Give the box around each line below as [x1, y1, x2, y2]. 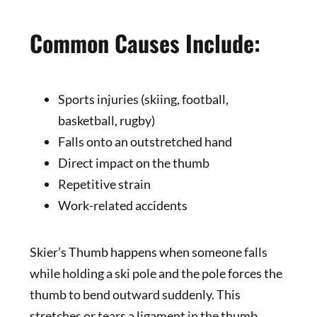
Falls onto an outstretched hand [57, 134, 232, 150]
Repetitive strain [57, 176, 151, 192]
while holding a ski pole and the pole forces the [29, 265, 282, 282]
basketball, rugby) [57, 113, 155, 129]
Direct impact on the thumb [57, 155, 209, 171]
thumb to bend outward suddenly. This [29, 287, 241, 303]
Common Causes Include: [29, 25, 260, 59]
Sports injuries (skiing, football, [57, 91, 229, 108]
